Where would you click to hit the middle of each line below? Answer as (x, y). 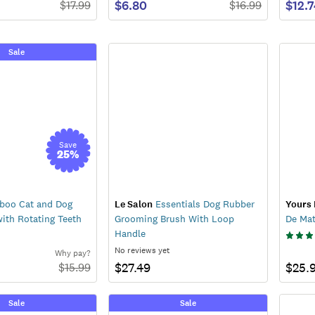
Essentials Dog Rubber (203, 204)
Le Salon (133, 204)
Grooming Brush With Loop (174, 218)
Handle (130, 233)
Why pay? (72, 253)
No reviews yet (142, 250)
